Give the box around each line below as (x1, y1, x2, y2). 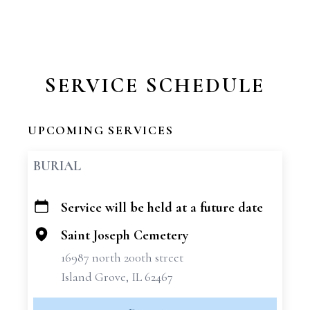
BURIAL (33, 158, 81, 174)
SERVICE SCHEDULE (45, 73, 265, 98)
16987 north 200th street (61, 250, 183, 265)
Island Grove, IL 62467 (61, 269, 173, 284)
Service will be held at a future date (61, 199, 263, 216)
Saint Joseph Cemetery (61, 227, 188, 244)
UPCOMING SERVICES (28, 122, 174, 138)
